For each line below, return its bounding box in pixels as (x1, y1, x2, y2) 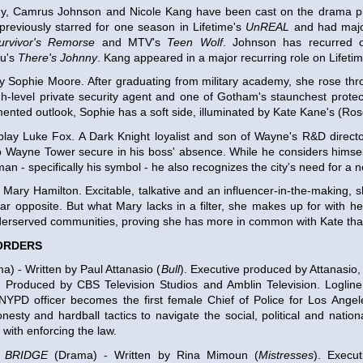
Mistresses (258, 348, 314, 361)
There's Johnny (18, 50, 97, 64)
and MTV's (95, 35, 168, 49)
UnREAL (246, 19, 290, 33)
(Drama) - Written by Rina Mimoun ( (48, 348, 258, 361)
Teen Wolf (167, 35, 223, 49)
